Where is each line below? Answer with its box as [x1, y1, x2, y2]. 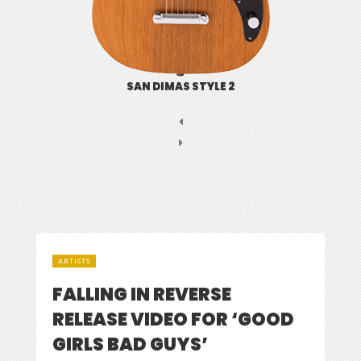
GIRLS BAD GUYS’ [52, 331, 208, 357]
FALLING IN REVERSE [52, 281, 231, 307]
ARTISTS [58, 255, 90, 266]
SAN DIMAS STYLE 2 [127, 78, 234, 94]
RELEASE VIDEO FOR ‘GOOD [52, 306, 294, 332]
